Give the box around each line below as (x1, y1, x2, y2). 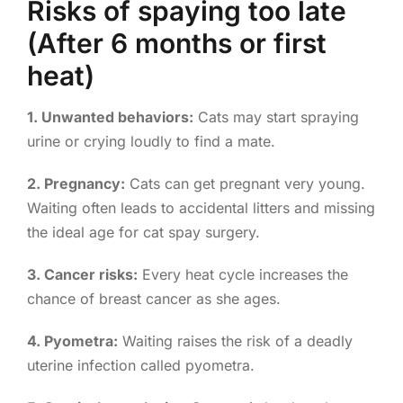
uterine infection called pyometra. (26, 355, 255, 374)
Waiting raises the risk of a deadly (117, 331, 353, 350)
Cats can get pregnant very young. (124, 174, 365, 193)
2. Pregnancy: (26, 174, 125, 193)
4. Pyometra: (26, 331, 118, 350)
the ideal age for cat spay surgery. (26, 222, 260, 241)
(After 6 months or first (26, 26, 327, 59)
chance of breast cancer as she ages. (26, 289, 281, 308)
